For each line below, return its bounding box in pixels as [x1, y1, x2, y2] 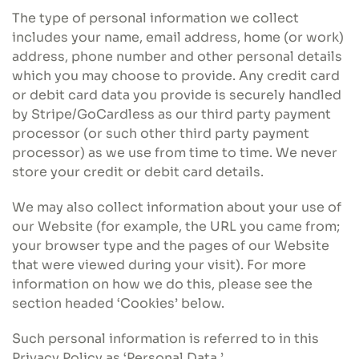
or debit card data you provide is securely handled [12, 87, 341, 103]
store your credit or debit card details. [12, 163, 264, 180]
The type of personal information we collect [12, 10, 299, 26]
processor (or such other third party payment [12, 125, 309, 142]
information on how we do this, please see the [12, 276, 313, 292]
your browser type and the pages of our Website [12, 237, 329, 254]
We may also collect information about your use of [12, 199, 341, 216]
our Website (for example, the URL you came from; [12, 218, 340, 235]
